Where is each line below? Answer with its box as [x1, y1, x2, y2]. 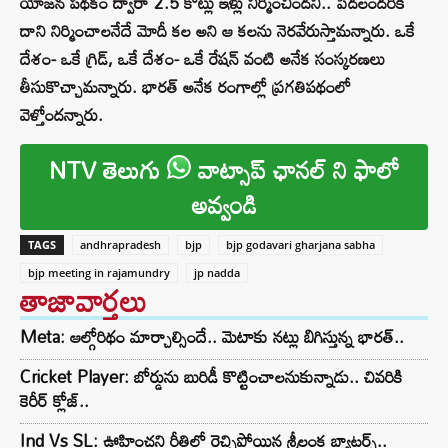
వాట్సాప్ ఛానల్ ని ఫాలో [190, 146, 400, 194]
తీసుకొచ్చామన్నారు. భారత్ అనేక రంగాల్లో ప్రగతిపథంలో [20, 70, 351, 104]
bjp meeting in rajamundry [28, 265, 170, 281]
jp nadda [194, 265, 240, 281]
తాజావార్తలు [20, 271, 147, 331]
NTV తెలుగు [48, 146, 167, 194]
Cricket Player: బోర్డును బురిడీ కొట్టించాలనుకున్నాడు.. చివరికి [20, 360, 403, 394]
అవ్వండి [191, 181, 257, 229]
